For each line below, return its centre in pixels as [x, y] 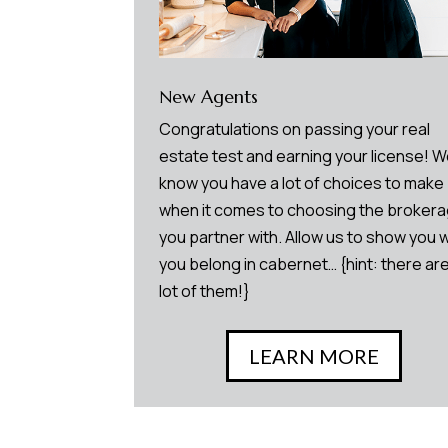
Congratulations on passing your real [295, 128]
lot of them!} [205, 290]
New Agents [209, 96]
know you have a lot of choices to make [302, 182]
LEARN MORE [313, 355]
